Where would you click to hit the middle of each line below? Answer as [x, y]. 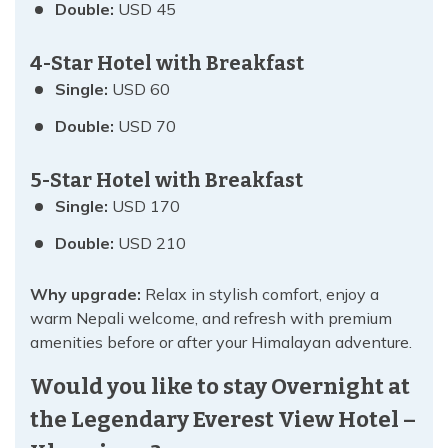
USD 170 [144, 206]
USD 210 [150, 243]
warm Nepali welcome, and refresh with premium [211, 318]
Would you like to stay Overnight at [220, 387]
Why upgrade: [85, 294]
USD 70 [145, 126]
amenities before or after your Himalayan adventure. [221, 342]
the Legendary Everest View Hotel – [223, 420]
